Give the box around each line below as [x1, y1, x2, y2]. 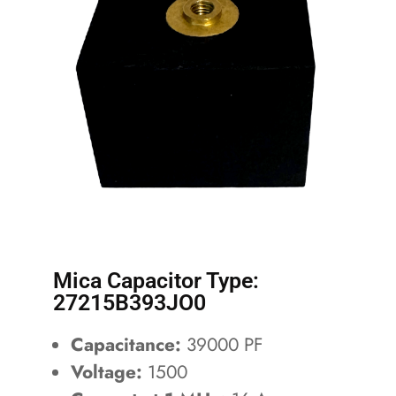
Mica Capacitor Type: [53, 268, 259, 293]
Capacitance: [71, 331, 181, 358]
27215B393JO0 [53, 290, 206, 316]
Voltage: [71, 359, 142, 385]
